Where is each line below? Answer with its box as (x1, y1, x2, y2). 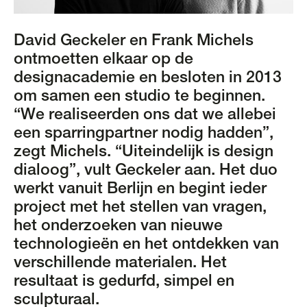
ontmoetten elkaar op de (14, 52, 193, 69)
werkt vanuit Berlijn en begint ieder (14, 182, 267, 198)
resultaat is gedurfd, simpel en (14, 274, 234, 291)
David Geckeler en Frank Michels (14, 34, 254, 50)
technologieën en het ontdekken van (14, 237, 279, 254)
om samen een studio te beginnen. (14, 89, 265, 106)
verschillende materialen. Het (14, 256, 227, 272)
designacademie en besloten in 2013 (14, 71, 282, 87)
